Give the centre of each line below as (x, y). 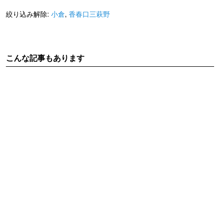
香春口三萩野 (89, 14)
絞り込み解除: (28, 14)
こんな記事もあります (45, 58)
